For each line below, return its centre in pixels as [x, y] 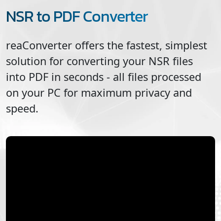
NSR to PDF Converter [77, 16]
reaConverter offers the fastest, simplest [107, 45]
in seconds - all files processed [125, 76]
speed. [22, 108]
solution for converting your [77, 61]
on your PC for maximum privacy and [99, 92]
